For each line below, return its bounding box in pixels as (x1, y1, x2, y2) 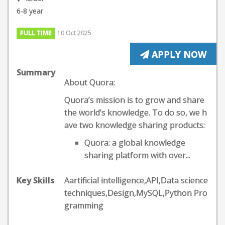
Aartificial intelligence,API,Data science (64, 175, 208, 186)
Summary (17, 67, 55, 78)
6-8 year (17, 6, 43, 16)
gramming (64, 200, 103, 211)
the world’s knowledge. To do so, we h (64, 107, 207, 118)
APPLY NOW (149, 48, 206, 60)
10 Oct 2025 (57, 29, 92, 37)
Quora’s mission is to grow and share (64, 94, 204, 105)
